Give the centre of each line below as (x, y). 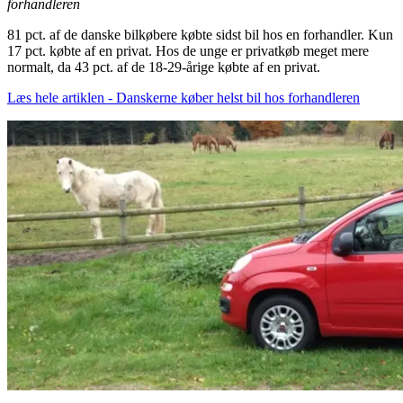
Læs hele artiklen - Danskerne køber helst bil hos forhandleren (184, 97)
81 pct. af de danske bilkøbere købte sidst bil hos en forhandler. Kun (200, 34)
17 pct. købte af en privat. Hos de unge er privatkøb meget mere (188, 50)
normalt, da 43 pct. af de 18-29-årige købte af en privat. (164, 67)
